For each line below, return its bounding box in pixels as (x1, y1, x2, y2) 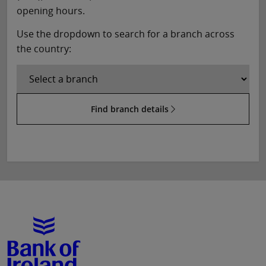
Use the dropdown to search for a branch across (17, 27, 235, 41)
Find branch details (91, 103, 171, 115)
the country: (17, 42, 71, 56)
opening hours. (17, 4, 85, 18)
